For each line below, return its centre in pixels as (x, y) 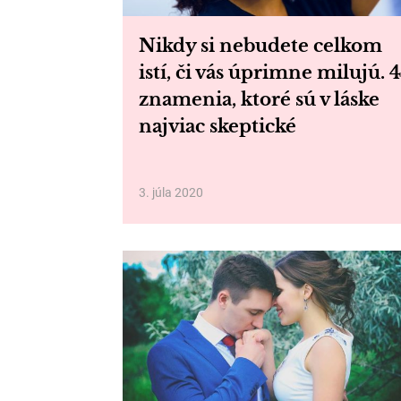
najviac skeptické (218, 126)
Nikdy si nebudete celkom (260, 46)
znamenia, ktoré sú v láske (259, 99)
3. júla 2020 (171, 192)
